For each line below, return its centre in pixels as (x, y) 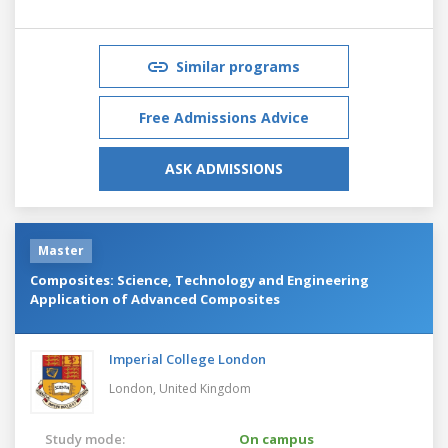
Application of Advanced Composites (155, 298)
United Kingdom (205, 388)
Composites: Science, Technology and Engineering (199, 279)
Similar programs (238, 66)
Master (61, 250)
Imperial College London (187, 358)
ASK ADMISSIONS (224, 168)
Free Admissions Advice (224, 117)
